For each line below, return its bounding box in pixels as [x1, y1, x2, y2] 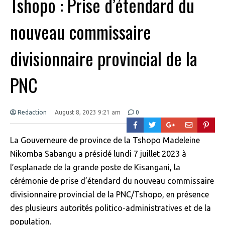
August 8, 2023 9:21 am [54, 108, 121, 116]
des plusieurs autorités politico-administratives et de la [10, 203, 211, 212]
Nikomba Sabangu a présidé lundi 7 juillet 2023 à [10, 149, 186, 158]
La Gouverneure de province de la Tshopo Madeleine [10, 135, 200, 145]
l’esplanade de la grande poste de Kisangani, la [10, 162, 180, 172]
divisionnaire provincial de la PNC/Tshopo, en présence [10, 189, 209, 199]
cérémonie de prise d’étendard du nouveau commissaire [10, 176, 214, 185]
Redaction [16, 108, 47, 116]
